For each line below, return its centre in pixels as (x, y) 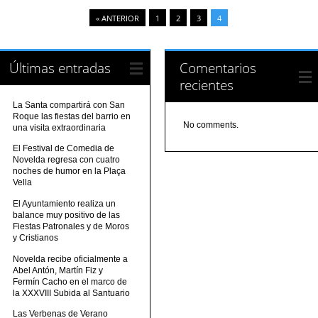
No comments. (210, 125)
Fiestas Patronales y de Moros (71, 226)
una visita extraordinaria (60, 127)
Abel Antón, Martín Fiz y (58, 270)
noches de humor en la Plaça (70, 171)
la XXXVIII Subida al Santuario (72, 293)
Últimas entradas (60, 67)
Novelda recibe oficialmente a (71, 259)
